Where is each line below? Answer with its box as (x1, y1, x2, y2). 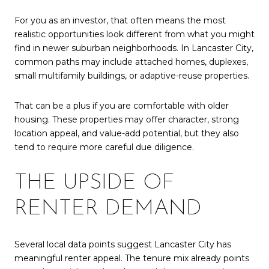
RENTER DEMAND (14, 198, 202, 220)
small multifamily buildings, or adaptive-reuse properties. (14, 70, 249, 82)
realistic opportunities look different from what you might (14, 29, 255, 40)
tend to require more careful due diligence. (14, 142, 194, 153)
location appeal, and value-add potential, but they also (14, 128, 239, 139)
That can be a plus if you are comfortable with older (14, 100, 229, 112)
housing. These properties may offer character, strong (14, 114, 239, 125)
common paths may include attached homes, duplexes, (14, 56, 248, 68)
